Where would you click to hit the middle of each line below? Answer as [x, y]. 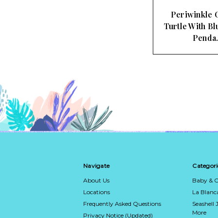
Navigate [96, 165]
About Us [96, 180]
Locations [97, 192]
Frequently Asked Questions [122, 203]
